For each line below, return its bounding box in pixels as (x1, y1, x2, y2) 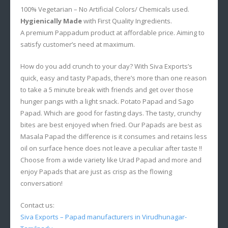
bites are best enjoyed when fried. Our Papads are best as (20, 120, 202, 129)
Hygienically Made (20, 16, 82, 25)
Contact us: (20, 200, 54, 210)
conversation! (20, 178, 63, 188)
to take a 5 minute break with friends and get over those (20, 84, 193, 94)
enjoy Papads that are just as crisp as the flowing (20, 166, 172, 176)
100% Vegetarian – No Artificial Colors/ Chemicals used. (20, 4, 189, 14)
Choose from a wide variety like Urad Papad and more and (20, 155, 202, 164)
